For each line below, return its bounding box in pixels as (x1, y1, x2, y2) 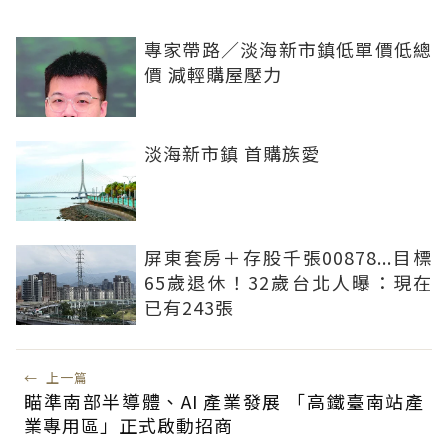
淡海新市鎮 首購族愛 (144, 140, 320, 167)
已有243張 (144, 294, 234, 321)
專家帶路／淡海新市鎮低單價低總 (144, 36, 432, 63)
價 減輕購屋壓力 (144, 61, 282, 88)
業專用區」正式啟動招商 (24, 412, 233, 439)
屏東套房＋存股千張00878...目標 (144, 244, 432, 271)
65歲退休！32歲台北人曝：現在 (144, 269, 432, 296)
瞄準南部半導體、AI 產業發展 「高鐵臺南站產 (24, 388, 424, 415)
